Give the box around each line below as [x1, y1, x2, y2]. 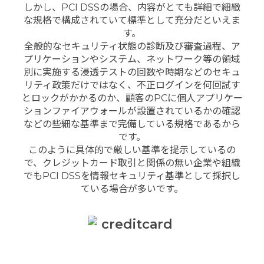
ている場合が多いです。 [81, 183, 183, 195]
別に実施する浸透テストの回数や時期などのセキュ [24, 67, 240, 78]
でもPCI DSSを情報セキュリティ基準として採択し [24, 170, 240, 182]
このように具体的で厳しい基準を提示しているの [28, 144, 236, 156]
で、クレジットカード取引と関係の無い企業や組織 [24, 157, 240, 169]
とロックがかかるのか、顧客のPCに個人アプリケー [21, 93, 243, 104]
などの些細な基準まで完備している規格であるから [24, 118, 240, 130]
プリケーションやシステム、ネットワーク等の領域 [24, 54, 240, 65]
